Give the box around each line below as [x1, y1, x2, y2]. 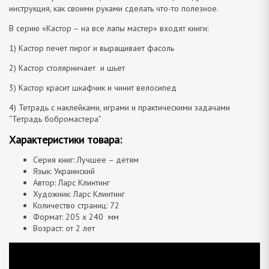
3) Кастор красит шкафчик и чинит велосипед [9, 82, 177, 93]
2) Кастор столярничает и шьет [9, 62, 125, 73]
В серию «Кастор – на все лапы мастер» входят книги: [9, 22, 208, 34]
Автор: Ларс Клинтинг [33, 177, 110, 188]
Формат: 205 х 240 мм [33, 211, 119, 222]
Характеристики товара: [9, 132, 122, 147]
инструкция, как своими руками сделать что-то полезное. [9, 2, 219, 14]
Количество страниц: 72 [33, 199, 119, 211]
